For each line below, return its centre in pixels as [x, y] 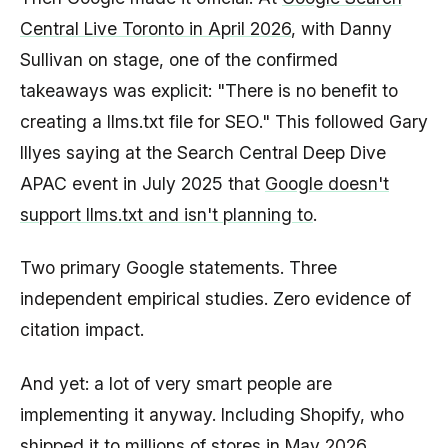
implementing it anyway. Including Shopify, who [212, 414]
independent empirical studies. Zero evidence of [215, 299]
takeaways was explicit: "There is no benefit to [209, 90]
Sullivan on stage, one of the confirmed [179, 59]
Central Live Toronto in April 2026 [155, 28]
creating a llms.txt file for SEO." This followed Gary [224, 121]
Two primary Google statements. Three [178, 268]
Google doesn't [327, 183]
